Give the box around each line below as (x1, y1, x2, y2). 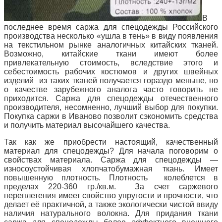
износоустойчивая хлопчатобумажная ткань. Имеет (4, 164, 218, 173)
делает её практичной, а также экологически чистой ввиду (4, 200, 218, 209)
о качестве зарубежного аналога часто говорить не (4, 85, 218, 94)
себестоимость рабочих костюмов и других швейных (4, 67, 218, 76)
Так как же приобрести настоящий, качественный (4, 137, 218, 146)
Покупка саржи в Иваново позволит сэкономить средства (4, 111, 218, 120)
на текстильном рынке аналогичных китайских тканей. (4, 40, 218, 49)
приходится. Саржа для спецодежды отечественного (4, 94, 218, 103)
